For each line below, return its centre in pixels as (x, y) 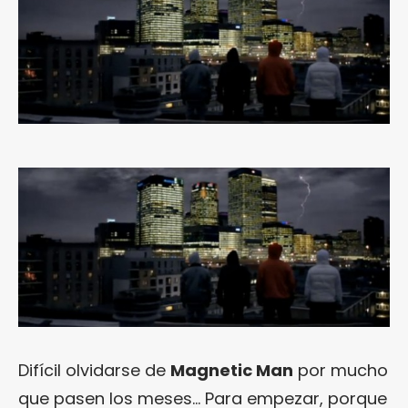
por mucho (341, 370)
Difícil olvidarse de (94, 370)
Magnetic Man (232, 370)
